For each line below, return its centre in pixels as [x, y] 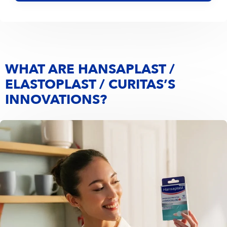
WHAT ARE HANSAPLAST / [90, 70]
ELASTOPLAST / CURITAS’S [90, 85]
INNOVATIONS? [56, 100]
